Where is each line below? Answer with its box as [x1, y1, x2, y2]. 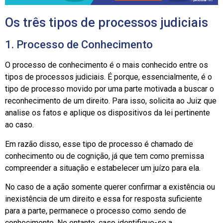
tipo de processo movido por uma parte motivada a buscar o [5, 84, 214, 94]
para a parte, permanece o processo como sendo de [5, 206, 186, 216]
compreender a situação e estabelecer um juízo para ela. [5, 163, 201, 173]
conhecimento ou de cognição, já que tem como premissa [5, 151, 204, 161]
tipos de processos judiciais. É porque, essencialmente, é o [5, 72, 212, 82]
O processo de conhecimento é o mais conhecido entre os [5, 60, 208, 70]
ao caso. [5, 120, 34, 130]
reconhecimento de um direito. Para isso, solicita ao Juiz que [5, 96, 217, 106]
